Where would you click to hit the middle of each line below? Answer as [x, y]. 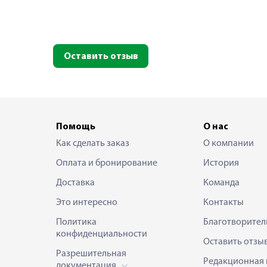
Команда [221, 183]
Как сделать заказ [93, 144]
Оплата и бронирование [107, 163]
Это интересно [87, 203]
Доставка [75, 183]
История [221, 163]
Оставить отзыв [101, 57]
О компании [228, 144]
